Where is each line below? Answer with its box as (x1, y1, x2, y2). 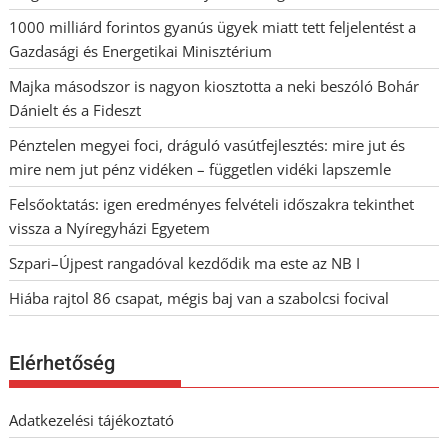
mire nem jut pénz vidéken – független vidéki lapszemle (9, 159, 392, 180)
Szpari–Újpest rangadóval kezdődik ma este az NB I (9, 253, 361, 274)
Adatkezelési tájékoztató (9, 409, 175, 430)
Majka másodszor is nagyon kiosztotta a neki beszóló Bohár (9, 76, 420, 97)
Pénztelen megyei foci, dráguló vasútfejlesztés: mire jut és (9, 135, 406, 156)
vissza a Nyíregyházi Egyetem (9, 218, 211, 239)
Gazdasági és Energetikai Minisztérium (9, 41, 273, 62)
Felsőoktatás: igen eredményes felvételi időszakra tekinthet (9, 194, 415, 215)
